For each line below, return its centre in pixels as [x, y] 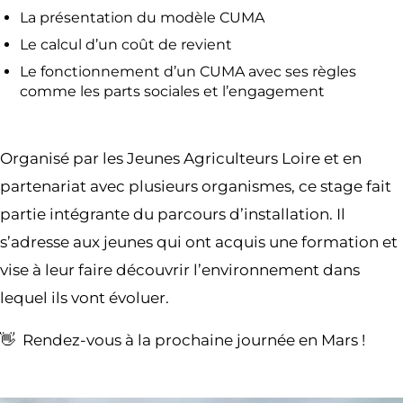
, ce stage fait [341, 186]
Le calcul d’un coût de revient [126, 45]
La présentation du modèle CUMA [142, 18]
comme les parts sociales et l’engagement [172, 91]
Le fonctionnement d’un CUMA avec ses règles [188, 72]
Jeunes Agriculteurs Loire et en [244, 158]
